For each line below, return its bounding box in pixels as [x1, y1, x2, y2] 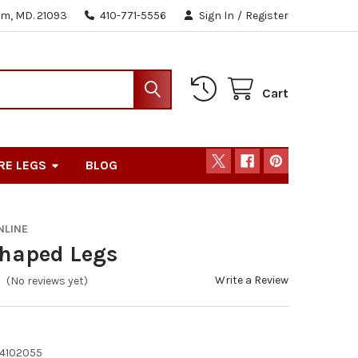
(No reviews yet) [6, 274, 89, 288]
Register [245, 8, 289, 22]
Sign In [199, 8, 235, 22]
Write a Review [215, 272, 289, 287]
